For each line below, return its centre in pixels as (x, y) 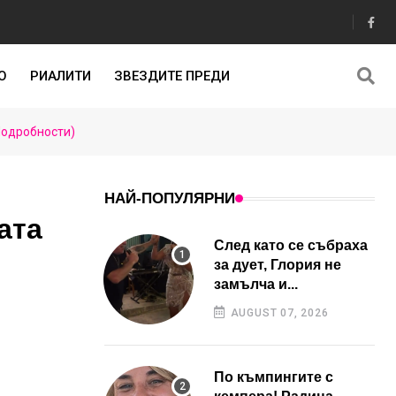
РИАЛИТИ (60, 76)
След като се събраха (291, 245)
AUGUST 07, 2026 (278, 313)
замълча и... (256, 284)
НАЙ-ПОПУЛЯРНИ (170, 198)
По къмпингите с (274, 377)
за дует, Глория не (278, 265)
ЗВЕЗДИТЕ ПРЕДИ (171, 76)
